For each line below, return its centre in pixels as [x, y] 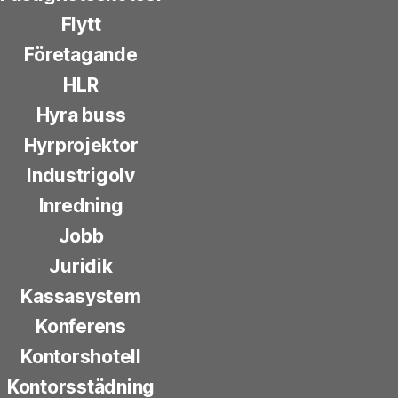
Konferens [81, 327]
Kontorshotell [81, 357]
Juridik [81, 267]
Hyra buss [81, 115]
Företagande [81, 55]
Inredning [81, 206]
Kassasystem [81, 297]
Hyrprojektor [81, 146]
